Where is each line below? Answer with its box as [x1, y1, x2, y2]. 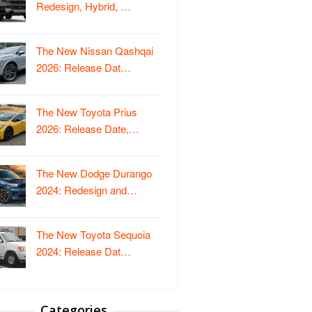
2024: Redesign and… [36, 182, 137, 197]
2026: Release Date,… [36, 121, 139, 136]
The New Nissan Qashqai [36, 43, 153, 58]
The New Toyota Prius [36, 104, 137, 119]
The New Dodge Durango [36, 166, 152, 180]
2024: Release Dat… [36, 244, 131, 258]
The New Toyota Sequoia [36, 227, 150, 242]
